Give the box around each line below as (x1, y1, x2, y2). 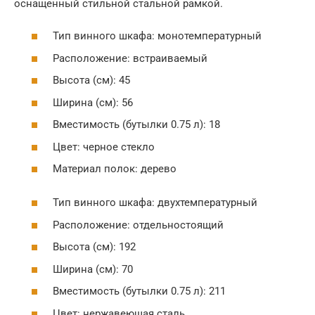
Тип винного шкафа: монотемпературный (53, 30, 262, 42)
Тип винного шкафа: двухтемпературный (53, 196, 257, 209)
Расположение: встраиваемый (53, 51, 207, 65)
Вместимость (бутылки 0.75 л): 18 (53, 118, 220, 131)
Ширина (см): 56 (53, 96, 133, 109)
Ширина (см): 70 (53, 262, 133, 276)
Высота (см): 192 (53, 240, 136, 253)
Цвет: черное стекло (53, 140, 155, 153)
